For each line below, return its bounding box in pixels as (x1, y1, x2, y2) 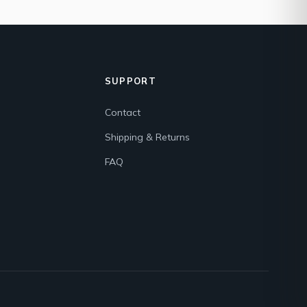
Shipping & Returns (104, 131, 190, 144)
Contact (104, 106, 140, 119)
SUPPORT (104, 75, 156, 87)
